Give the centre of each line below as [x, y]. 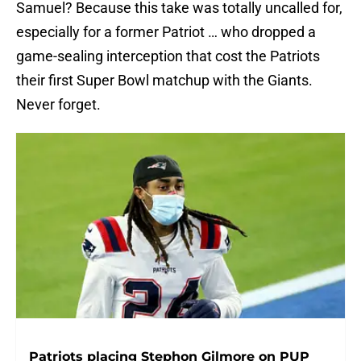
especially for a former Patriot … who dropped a [166, 32]
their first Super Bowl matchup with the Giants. [164, 81]
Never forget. [58, 105]
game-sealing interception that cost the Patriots [168, 56]
